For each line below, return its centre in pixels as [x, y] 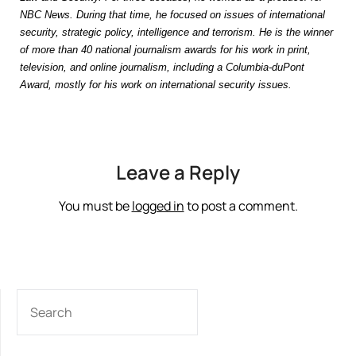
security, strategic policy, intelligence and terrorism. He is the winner [176, 32]
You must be [95, 206]
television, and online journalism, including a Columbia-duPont [162, 67]
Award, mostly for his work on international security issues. [156, 85]
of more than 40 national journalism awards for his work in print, [165, 50]
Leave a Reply [178, 172]
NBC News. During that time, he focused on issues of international [172, 15]
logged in [158, 206]
